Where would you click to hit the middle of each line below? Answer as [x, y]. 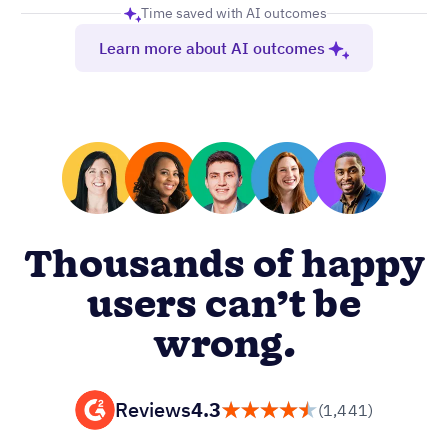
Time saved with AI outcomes [234, 12]
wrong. [224, 345]
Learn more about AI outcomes [212, 47]
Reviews [152, 410]
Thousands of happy [224, 265]
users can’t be [224, 305]
